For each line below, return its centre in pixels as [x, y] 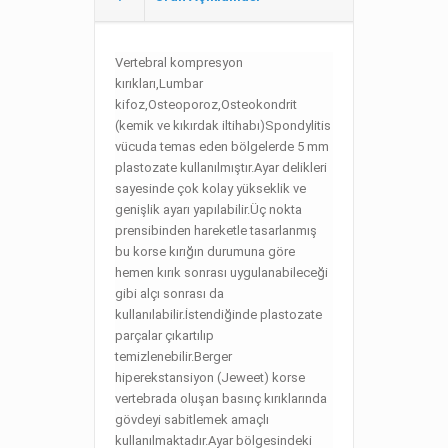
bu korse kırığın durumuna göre [205, 251]
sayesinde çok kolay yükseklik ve [210, 188]
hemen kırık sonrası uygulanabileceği [221, 272]
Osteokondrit [259, 104]
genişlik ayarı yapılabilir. [182, 209]
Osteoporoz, [184, 104]
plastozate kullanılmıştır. [184, 167]
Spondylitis [298, 125]
